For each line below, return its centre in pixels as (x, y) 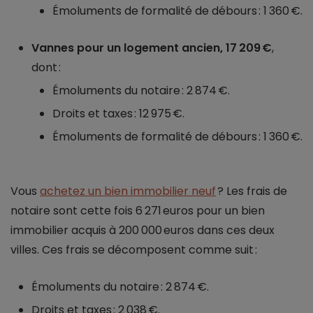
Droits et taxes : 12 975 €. (118, 114)
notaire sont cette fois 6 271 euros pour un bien (138, 211)
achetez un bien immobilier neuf (128, 191)
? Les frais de (252, 191)
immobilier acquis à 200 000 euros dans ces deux (143, 231)
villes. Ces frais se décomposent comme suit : (134, 250)
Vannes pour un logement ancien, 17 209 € (152, 48)
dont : (46, 68)
